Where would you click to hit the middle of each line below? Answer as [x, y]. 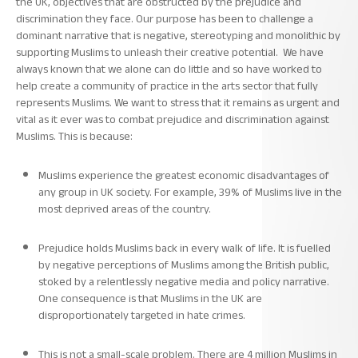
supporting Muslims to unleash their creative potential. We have [170, 52]
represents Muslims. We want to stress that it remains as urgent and [178, 102]
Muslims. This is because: [74, 136]
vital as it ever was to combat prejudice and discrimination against [173, 119]
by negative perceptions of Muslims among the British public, [184, 265]
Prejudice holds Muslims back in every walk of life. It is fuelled [185, 248]
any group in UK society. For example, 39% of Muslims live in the [190, 192]
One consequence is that [99, 298]
